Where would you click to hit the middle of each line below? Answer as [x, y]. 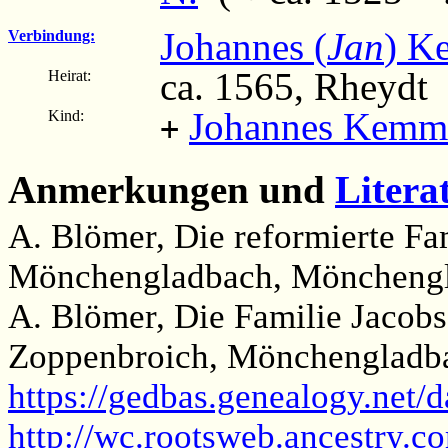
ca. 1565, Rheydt [294, 86]
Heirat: [69, 75]
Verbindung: [51, 35]
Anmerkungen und [171, 190]
